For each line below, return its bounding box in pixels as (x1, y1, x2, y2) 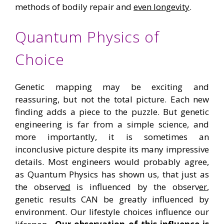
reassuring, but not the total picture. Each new (15, 93, 209, 105)
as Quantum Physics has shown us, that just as (15, 168, 209, 180)
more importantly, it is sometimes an (15, 131, 209, 143)
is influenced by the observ (70, 181, 199, 193)
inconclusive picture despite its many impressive (15, 143, 209, 155)
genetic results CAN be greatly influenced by (15, 193, 209, 205)
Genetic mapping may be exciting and (15, 81, 209, 93)
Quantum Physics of (15, 26, 159, 47)
